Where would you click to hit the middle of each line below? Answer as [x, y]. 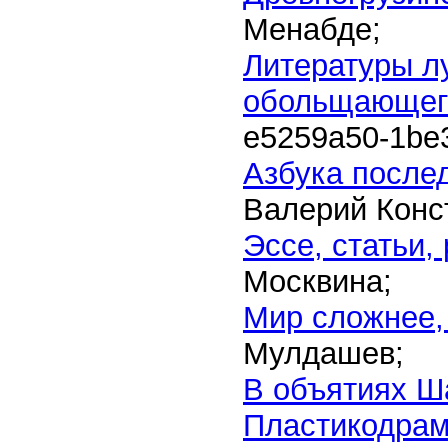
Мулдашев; [323, 353]
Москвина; [317, 281]
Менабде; [312, 29]
